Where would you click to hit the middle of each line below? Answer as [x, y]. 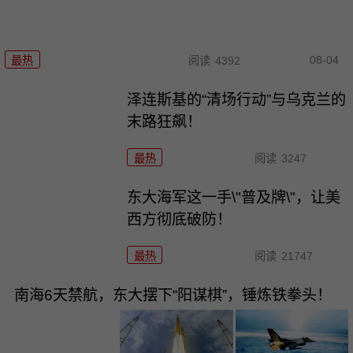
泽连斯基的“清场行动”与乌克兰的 [237, 99]
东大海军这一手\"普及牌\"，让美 [234, 197]
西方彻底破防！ [180, 219]
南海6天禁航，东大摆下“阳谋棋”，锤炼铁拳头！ [173, 295]
